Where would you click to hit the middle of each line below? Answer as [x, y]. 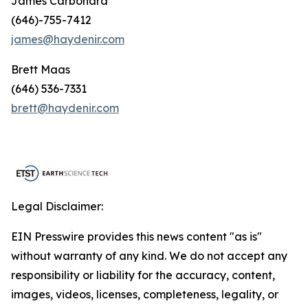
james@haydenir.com [68, 39]
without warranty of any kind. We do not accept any [149, 255]
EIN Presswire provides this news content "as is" [136, 236]
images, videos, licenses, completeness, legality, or [145, 294]
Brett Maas [41, 69]
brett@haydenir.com [65, 108]
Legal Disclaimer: [57, 206]
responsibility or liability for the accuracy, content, [143, 275]
